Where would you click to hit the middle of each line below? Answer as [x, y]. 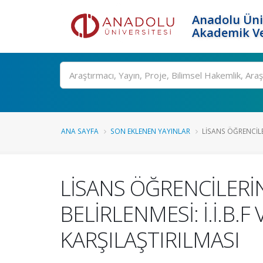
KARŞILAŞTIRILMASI [150, 240]
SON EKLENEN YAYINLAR [150, 131]
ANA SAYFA [80, 131]
